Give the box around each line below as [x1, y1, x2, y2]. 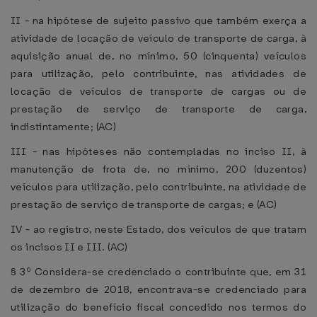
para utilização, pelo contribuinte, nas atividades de [11, 67, 306, 81]
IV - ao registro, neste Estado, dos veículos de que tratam [11, 222, 306, 236]
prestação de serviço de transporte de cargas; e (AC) [11, 197, 277, 212]
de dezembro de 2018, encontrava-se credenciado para [11, 282, 306, 296]
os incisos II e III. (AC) [11, 240, 128, 254]
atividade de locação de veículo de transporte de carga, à [11, 31, 306, 45]
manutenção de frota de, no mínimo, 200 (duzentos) [11, 162, 306, 176]
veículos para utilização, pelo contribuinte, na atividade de [11, 180, 306, 194]
